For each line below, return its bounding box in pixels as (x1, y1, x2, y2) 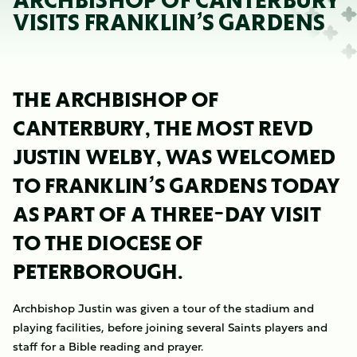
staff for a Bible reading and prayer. (13, 337, 203, 355)
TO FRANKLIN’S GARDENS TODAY (13, 176, 340, 194)
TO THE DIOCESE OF (13, 233, 203, 252)
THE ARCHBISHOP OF (13, 90, 219, 108)
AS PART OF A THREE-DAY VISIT (13, 205, 321, 223)
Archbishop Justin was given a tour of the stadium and (13, 299, 314, 317)
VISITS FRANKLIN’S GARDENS (13, 13, 325, 33)
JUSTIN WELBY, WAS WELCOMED (13, 147, 335, 166)
